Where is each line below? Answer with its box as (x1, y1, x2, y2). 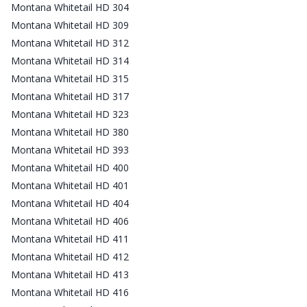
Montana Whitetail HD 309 (11, 18, 129, 32)
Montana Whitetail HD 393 (11, 143, 129, 156)
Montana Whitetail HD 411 (11, 232, 129, 245)
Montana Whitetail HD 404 (11, 196, 129, 210)
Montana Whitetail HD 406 (11, 214, 129, 228)
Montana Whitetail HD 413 (11, 267, 129, 281)
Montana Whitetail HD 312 (11, 36, 129, 49)
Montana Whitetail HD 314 (11, 53, 129, 67)
